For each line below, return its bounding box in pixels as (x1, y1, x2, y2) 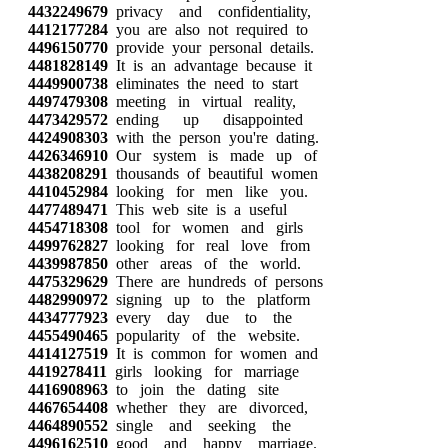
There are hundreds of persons (108, 273, 323, 290)
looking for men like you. (108, 183, 308, 200)
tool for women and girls (108, 219, 303, 236)
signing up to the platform (108, 291, 310, 308)
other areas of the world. (108, 255, 301, 272)
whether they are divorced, (108, 399, 308, 416)
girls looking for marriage (107, 363, 299, 380)
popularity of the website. (108, 327, 300, 344)
